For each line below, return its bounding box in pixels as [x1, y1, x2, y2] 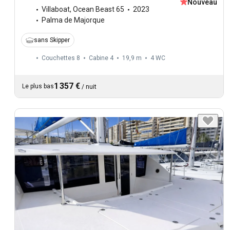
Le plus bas [22, 83, 54, 90]
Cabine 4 [89, 54, 113, 62]
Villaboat [42, 5, 70, 14]
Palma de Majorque [42, 16, 105, 25]
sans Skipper [34, 36, 70, 44]
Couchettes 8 [42, 54, 80, 62]
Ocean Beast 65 [73, 5, 124, 14]
